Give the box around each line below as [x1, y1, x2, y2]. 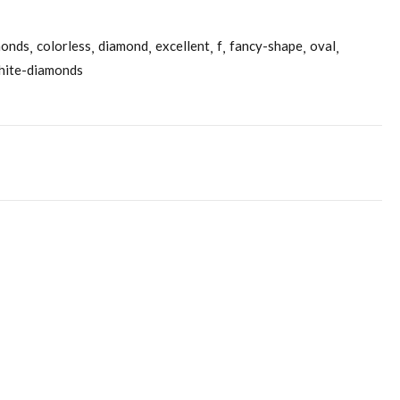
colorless [37, 37, 91, 54]
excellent [155, 37, 210, 54]
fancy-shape [229, 37, 303, 54]
